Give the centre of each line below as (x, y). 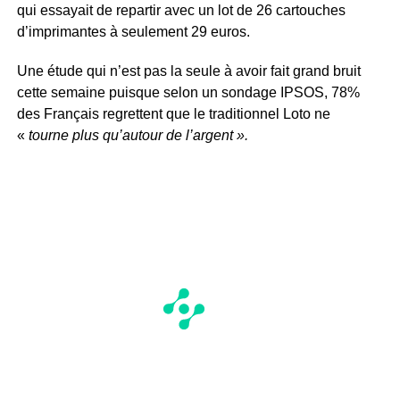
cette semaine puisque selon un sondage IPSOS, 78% (188, 92)
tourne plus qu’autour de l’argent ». (136, 135)
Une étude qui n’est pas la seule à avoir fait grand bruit (188, 71)
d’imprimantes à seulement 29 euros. (133, 31)
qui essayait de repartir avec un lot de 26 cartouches (181, 10)
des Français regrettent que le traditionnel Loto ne (173, 113)
